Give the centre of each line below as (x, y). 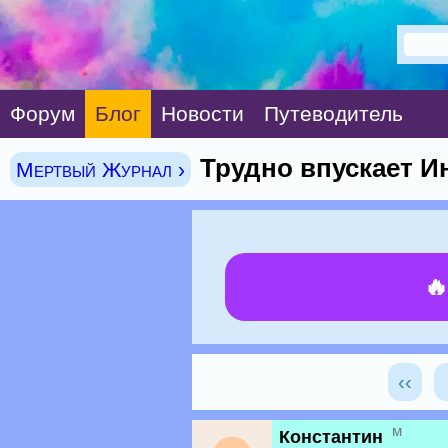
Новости (202, 113)
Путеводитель (333, 113)
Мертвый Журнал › (100, 169)
